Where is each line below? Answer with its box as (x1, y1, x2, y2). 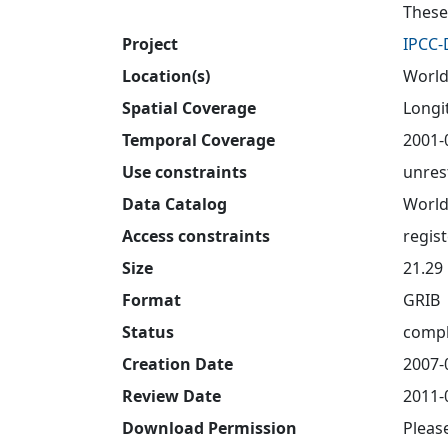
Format (122, 288, 181, 311)
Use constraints (122, 160, 247, 183)
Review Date (122, 384, 221, 407)
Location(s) (122, 64, 210, 87)
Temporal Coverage (122, 128, 275, 151)
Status (122, 320, 174, 343)
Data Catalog (122, 192, 227, 215)
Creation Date (122, 352, 233, 375)
